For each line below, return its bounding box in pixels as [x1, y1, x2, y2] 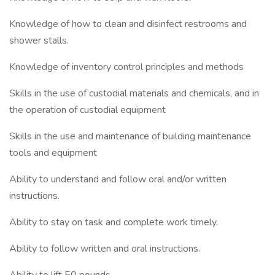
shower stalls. [9, 34, 69, 47]
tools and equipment [9, 146, 97, 160]
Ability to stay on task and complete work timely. [9, 215, 218, 229]
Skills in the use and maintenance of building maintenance [9, 130, 251, 143]
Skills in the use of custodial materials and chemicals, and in [9, 87, 259, 100]
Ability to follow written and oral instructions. [9, 242, 200, 255]
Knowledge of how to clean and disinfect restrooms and [9, 17, 247, 31]
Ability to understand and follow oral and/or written [9, 172, 227, 186]
